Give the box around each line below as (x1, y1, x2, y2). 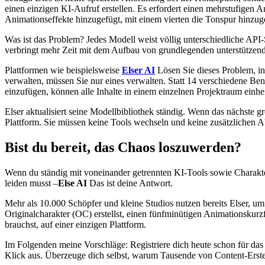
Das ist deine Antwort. (87, 177, 173, 188)
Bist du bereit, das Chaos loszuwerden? (5, 139, 241, 155)
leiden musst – (5, 177, 58, 188)
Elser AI (122, 64, 155, 75)
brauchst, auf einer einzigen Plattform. (5, 219, 146, 230)
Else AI (58, 177, 87, 188)
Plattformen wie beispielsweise (5, 64, 122, 75)
